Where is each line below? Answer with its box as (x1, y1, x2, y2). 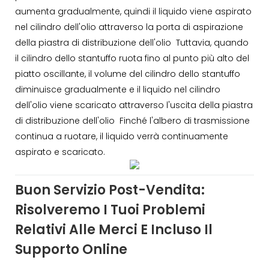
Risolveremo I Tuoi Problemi (15, 201, 205, 220)
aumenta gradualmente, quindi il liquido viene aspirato (15, 5, 252, 17)
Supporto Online (15, 240, 127, 259)
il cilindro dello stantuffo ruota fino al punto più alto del (15, 52, 249, 64)
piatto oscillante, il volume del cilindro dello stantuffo (15, 67, 240, 80)
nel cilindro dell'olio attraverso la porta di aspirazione (15, 20, 243, 33)
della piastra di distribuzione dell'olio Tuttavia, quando (15, 36, 249, 49)
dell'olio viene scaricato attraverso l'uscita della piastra (15, 98, 253, 111)
